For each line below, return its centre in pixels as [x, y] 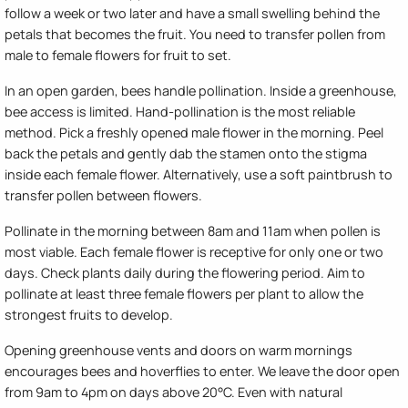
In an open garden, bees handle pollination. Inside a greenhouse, [201, 91]
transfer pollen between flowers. [103, 196]
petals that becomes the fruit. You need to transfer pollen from [195, 35]
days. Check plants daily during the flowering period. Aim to [185, 273]
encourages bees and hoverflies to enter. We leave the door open [202, 372]
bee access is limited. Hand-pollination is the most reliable [180, 112]
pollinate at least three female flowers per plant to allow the [184, 294]
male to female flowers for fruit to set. [118, 56]
